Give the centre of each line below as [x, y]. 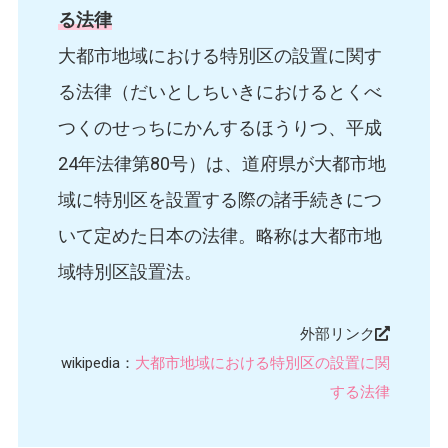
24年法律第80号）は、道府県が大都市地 [221, 164]
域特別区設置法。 [129, 272]
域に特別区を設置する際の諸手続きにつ [219, 200]
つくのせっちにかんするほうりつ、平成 [219, 128]
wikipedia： [98, 363]
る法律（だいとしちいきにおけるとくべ [219, 92]
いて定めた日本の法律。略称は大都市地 [219, 236]
